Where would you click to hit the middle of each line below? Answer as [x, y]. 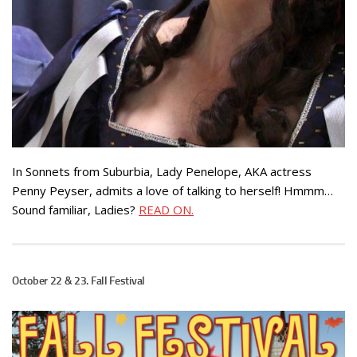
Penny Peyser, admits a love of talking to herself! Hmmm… [173, 190]
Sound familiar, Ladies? [75, 209]
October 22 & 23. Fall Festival [78, 280]
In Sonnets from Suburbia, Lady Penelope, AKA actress [162, 171]
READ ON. [166, 209]
